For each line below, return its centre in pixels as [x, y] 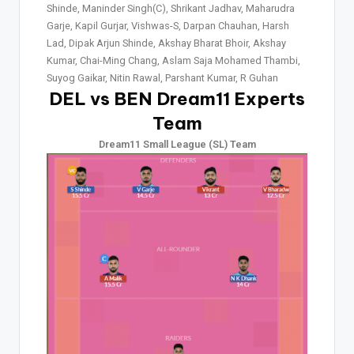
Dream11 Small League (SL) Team [177, 145]
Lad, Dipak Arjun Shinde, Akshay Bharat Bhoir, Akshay [166, 43]
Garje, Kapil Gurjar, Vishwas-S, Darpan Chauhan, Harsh [168, 26]
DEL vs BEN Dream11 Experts [177, 99]
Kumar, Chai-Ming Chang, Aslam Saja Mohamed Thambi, [173, 61]
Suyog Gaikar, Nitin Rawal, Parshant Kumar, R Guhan [162, 78]
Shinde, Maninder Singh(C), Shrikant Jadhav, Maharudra [171, 9]
